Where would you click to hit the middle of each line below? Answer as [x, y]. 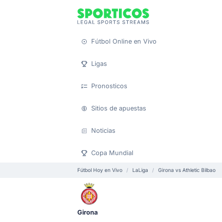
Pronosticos [109, 86]
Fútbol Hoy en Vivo [100, 170]
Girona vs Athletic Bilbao [187, 170]
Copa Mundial [112, 153]
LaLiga [140, 170]
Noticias [103, 131]
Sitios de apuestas [119, 108]
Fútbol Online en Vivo [124, 41]
